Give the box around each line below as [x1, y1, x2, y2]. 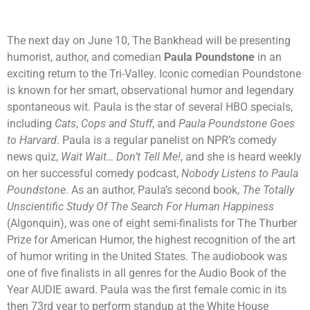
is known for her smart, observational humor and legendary [7, 84, 294, 98]
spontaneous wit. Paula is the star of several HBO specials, [7, 100, 293, 114]
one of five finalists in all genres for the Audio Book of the [7, 266, 286, 280]
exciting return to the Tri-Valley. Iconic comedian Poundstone [7, 67, 301, 81]
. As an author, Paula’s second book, [66, 183, 242, 197]
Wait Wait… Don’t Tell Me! [61, 150, 181, 164]
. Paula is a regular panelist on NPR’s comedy [57, 134, 277, 147]
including [7, 117, 55, 131]
